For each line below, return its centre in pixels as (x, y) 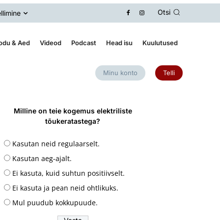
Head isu (119, 42)
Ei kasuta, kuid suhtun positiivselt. (69, 173)
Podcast (83, 42)
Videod (50, 42)
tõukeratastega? (73, 121)
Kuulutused (160, 42)
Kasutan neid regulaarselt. (56, 143)
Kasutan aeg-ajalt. (42, 158)
